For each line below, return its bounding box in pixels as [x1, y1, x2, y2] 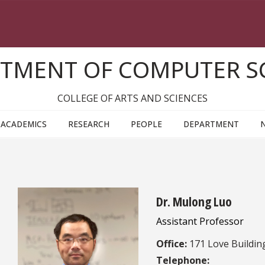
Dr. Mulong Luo [156, 192, 232, 211]
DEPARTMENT [183, 118, 239, 130]
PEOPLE [131, 118, 162, 130]
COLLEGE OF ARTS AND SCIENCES [57, 91, 208, 105]
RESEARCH [68, 118, 109, 130]
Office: [156, 237, 188, 251]
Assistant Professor [156, 215, 244, 228]
